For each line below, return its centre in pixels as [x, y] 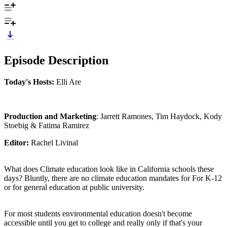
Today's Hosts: [29, 82]
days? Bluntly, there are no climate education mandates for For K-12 [113, 178]
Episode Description [56, 60]
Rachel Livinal [53, 142]
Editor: [16, 142]
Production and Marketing [50, 116]
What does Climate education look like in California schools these [109, 169]
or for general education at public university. [74, 187]
